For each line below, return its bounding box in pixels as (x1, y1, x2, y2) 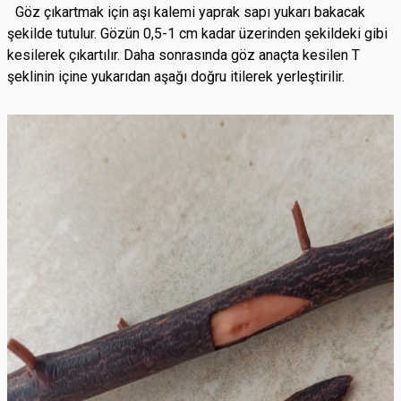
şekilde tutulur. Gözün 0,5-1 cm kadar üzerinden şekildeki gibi (7, 25, 388, 43)
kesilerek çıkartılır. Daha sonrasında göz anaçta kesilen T (7, 47, 360, 64)
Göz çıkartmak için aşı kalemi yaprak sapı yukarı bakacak (15, 4, 365, 21)
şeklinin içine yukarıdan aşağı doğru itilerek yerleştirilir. (7, 68, 348, 86)
